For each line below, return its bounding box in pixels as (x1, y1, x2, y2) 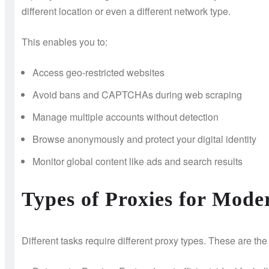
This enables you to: (22, 35, 107, 49)
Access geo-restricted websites (32, 65, 165, 79)
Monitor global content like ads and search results (32, 154, 243, 168)
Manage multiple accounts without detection (32, 110, 219, 124)
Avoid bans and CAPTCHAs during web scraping (32, 88, 242, 101)
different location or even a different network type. (22, 4, 231, 18)
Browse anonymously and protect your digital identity (32, 132, 256, 146)
